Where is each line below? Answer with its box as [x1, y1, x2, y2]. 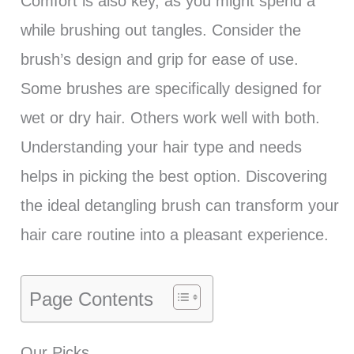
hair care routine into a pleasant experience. [20, 225, 329, 243]
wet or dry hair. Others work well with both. [20, 108, 320, 126]
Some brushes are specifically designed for [20, 79, 322, 97]
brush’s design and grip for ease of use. [20, 50, 299, 68]
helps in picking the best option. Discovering [20, 167, 327, 185]
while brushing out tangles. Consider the [20, 21, 301, 39]
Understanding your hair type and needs [20, 137, 302, 156]
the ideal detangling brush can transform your [20, 196, 339, 214]
